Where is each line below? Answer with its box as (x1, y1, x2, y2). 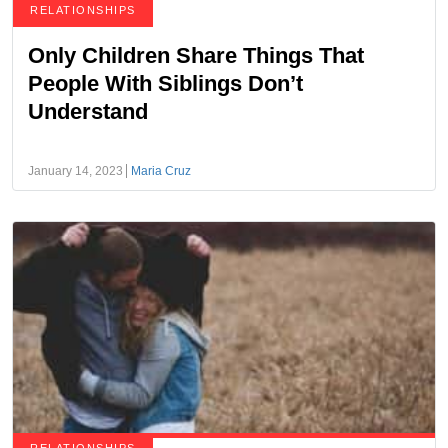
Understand (28, 99, 148, 124)
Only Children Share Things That (28, 43, 364, 68)
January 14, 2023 (28, 164, 123, 178)
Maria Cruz (131, 164, 191, 178)
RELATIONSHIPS (30, 4, 136, 16)
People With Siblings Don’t (28, 71, 303, 96)
